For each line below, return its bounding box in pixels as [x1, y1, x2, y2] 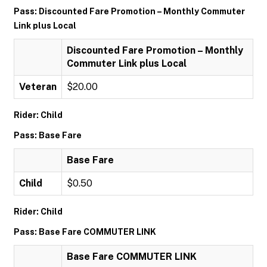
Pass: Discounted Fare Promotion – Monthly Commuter [14, 7, 245, 16]
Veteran [19, 81, 57, 92]
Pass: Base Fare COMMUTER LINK [14, 227, 156, 237]
